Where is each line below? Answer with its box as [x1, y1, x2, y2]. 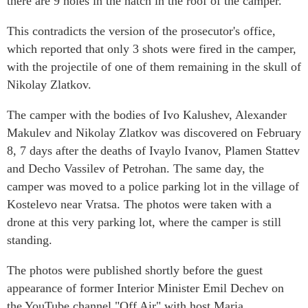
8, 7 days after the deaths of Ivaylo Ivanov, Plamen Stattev [7, 144, 300, 158]
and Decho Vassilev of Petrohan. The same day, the [7, 162, 264, 176]
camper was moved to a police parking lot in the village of [7, 179, 299, 194]
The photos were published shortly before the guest [7, 263, 263, 278]
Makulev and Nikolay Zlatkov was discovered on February [7, 126, 301, 140]
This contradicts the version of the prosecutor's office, [7, 24, 276, 38]
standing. [7, 233, 52, 247]
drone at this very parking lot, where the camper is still [7, 215, 281, 230]
